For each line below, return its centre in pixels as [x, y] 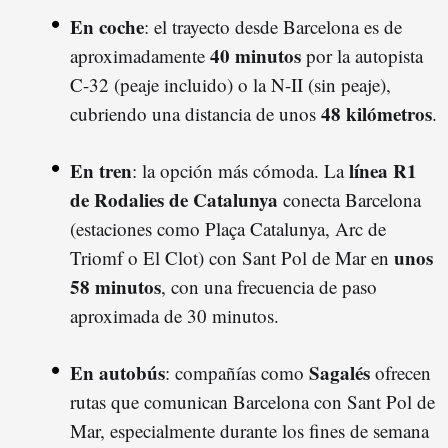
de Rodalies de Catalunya [174, 199]
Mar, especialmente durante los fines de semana [249, 430]
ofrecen [400, 372]
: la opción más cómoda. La [240, 170]
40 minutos [255, 55]
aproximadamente [140, 55]
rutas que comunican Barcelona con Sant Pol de [252, 401]
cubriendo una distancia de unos [195, 113]
